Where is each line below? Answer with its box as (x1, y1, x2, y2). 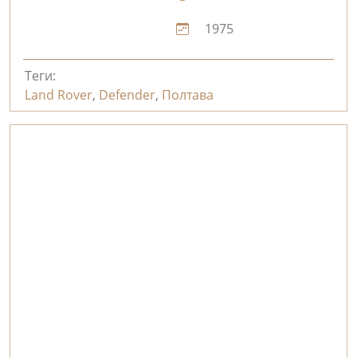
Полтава (161, 85, 214, 104)
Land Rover (24, 85, 92, 104)
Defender (98, 85, 155, 104)
